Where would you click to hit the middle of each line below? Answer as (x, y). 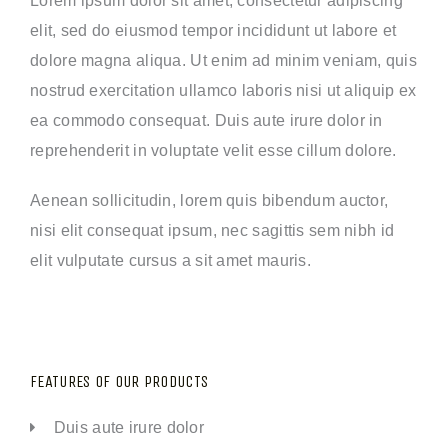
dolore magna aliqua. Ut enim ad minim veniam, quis (223, 59)
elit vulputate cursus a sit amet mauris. (171, 259)
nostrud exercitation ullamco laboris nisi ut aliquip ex (223, 89)
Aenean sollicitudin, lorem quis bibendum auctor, (209, 199)
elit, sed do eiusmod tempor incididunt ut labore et (213, 29)
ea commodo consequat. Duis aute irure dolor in (206, 119)
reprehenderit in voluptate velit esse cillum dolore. (213, 149)
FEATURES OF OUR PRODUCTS (119, 382)
